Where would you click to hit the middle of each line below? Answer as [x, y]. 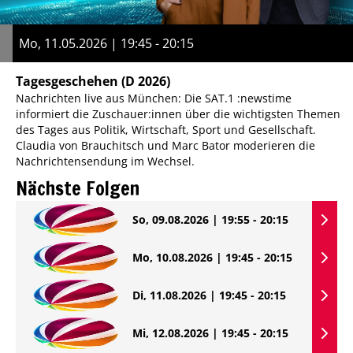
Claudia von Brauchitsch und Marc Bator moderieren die [165, 145]
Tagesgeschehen [67, 81]
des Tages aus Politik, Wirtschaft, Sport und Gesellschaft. [166, 129]
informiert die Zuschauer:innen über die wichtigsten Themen [178, 113]
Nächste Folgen [78, 188]
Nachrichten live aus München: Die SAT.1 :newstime [154, 98]
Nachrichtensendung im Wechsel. [105, 161]
